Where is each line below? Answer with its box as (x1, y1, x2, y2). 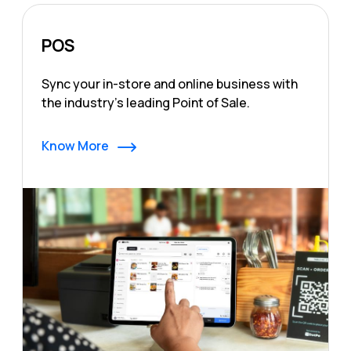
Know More (42, 137, 111, 154)
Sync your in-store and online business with (42, 75, 298, 92)
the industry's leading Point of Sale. (42, 94, 250, 111)
